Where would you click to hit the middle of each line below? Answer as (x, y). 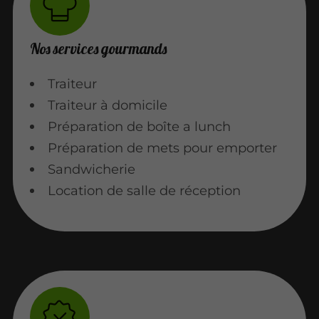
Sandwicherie (92, 169)
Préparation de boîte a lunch (140, 126)
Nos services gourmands (98, 48)
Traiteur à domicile (108, 105)
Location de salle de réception (145, 190)
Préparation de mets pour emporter (163, 147)
